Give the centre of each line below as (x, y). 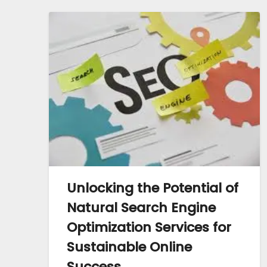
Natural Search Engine (141, 207)
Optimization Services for (149, 227)
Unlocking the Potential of (153, 188)
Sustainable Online (129, 247)
